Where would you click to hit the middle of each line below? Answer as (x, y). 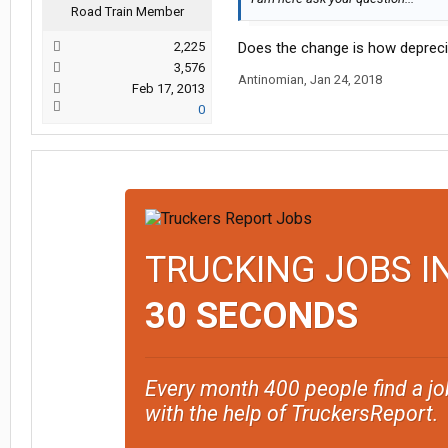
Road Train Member (127, 11)
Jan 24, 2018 (346, 79)
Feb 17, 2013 (168, 88)
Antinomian (271, 79)
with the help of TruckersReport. (291, 413)
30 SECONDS (251, 316)
